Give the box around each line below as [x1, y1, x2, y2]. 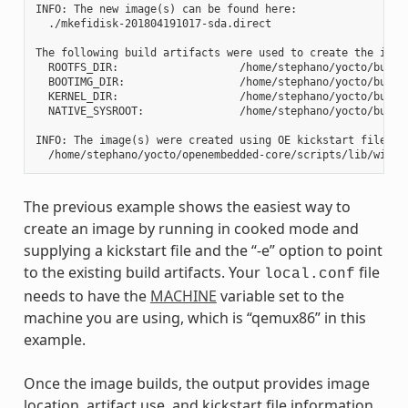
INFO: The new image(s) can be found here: [35, 2, 297, 15]
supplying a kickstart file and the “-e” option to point [23, 240, 382, 260]
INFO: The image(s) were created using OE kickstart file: [35, 133, 393, 147]
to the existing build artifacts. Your [23, 261, 264, 282]
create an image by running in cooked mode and [23, 218, 359, 239]
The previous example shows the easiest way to [23, 196, 351, 217]
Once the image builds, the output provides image [23, 372, 370, 393]
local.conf [263, 265, 355, 282]
